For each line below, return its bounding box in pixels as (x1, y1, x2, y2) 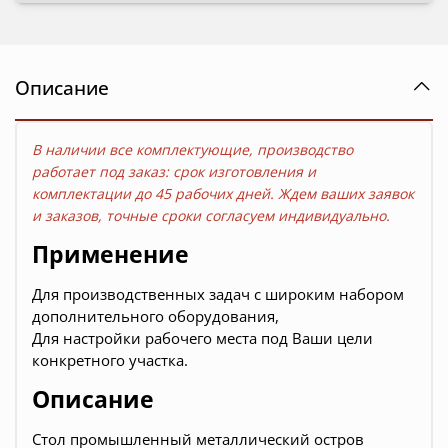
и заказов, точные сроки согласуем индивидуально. (32, 206, 390, 226)
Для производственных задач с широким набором (32, 284, 404, 305)
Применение (32, 239, 189, 271)
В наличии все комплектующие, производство (32, 140, 353, 160)
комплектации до (32, 184, 155, 204)
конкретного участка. (32, 350, 188, 371)
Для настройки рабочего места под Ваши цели (32, 328, 373, 349)
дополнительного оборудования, (32, 306, 279, 327)
